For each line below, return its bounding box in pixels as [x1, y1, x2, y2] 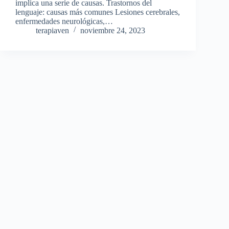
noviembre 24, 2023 [80, 26, 145, 35]
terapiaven [36, 26, 69, 35]
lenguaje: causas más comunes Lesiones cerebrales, [15, 7, 180, 16]
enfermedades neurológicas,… [15, 16, 113, 26]
